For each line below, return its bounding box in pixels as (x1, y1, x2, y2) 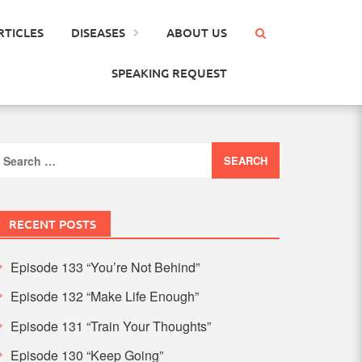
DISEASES (70, 24, 125, 40)
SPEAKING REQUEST (111, 65, 227, 81)
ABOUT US (166, 24, 227, 40)
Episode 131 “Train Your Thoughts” (10, 316, 211, 335)
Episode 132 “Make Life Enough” (10, 287, 199, 306)
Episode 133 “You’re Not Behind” (10, 258, 200, 276)
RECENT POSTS (8, 216, 96, 232)
